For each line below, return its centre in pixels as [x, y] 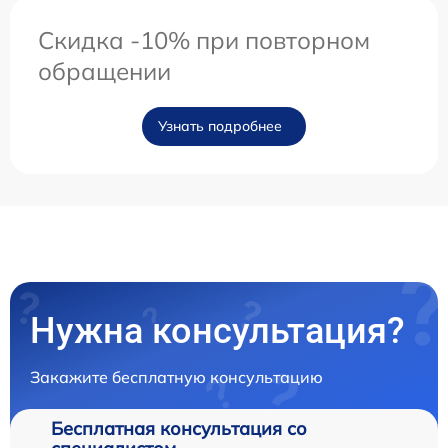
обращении [104, 70]
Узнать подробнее [220, 125]
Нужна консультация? [217, 330]
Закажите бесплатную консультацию [176, 376]
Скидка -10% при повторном [204, 39]
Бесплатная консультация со [179, 428]
